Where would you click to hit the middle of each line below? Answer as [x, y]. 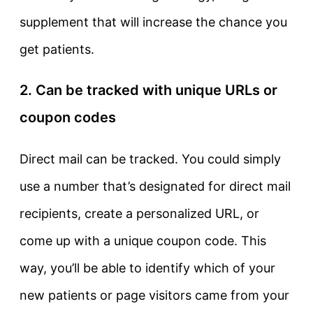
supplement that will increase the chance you [153, 22]
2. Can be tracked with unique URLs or [148, 90]
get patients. [57, 50]
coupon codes [68, 118]
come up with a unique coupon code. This [143, 241]
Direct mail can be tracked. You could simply [150, 159]
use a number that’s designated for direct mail [155, 187]
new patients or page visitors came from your [154, 296]
